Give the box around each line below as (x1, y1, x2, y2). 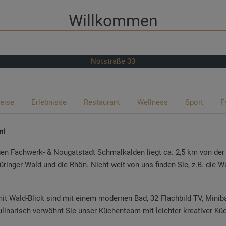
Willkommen (68, 11, 158, 30)
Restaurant (83, 97, 120, 107)
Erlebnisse (31, 97, 67, 107)
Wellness (137, 97, 168, 107)
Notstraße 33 (91, 56, 135, 66)
